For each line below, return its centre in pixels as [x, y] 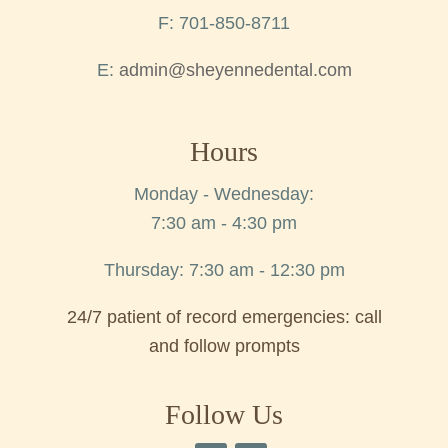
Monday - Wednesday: [224, 194]
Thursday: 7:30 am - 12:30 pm [224, 270]
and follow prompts [224, 346]
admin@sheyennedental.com [235, 70]
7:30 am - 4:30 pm [224, 223]
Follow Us [224, 414]
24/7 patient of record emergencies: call [224, 317]
